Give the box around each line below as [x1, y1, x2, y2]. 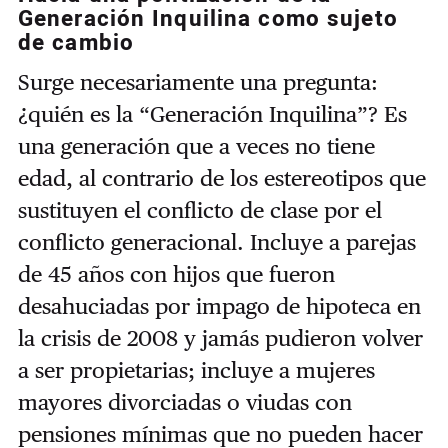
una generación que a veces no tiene [17, 132, 375, 159]
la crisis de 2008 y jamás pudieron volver [17, 324, 423, 351]
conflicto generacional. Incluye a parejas [17, 228, 416, 255]
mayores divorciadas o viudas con [17, 388, 352, 415]
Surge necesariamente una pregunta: [17, 68, 378, 95]
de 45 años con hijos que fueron [17, 260, 335, 287]
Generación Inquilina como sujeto [17, 2, 398, 35]
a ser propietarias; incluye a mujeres [17, 356, 375, 383]
